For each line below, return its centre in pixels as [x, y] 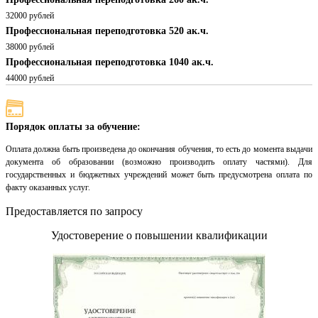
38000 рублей [30, 47]
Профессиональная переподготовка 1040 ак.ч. [110, 62]
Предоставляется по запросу [74, 212]
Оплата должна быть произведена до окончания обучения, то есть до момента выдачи [159, 149]
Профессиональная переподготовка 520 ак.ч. [107, 31]
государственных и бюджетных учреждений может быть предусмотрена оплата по [159, 175]
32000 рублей [30, 16]
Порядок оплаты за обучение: [73, 127]
